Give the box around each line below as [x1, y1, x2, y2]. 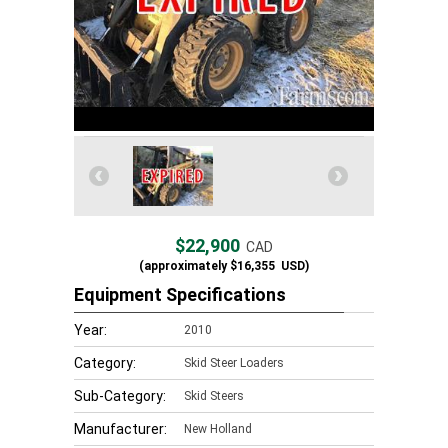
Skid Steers [184, 389, 244, 403]
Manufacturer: [74, 421, 167, 437]
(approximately [139, 259, 227, 273]
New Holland [184, 422, 252, 436]
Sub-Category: [74, 388, 166, 404]
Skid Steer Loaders [184, 356, 284, 370]
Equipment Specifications [74, 284, 286, 305]
